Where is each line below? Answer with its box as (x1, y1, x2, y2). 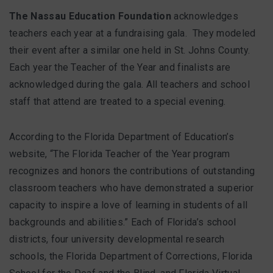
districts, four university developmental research (9, 233, 225, 246)
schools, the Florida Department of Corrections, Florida (9, 250, 253, 263)
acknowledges (174, 10, 239, 23)
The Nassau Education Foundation (9, 10, 171, 23)
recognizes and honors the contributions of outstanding (9, 165, 255, 177)
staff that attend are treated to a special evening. (9, 96, 231, 108)
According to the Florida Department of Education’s (9, 131, 235, 143)
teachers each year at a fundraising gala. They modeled (9, 27, 256, 40)
